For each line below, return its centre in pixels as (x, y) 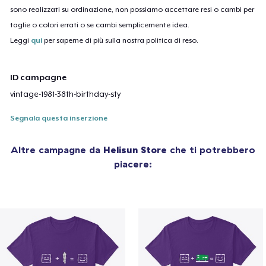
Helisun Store (135, 150)
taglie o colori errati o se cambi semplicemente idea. (100, 25)
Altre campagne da (57, 150)
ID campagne (39, 77)
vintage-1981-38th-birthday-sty (66, 94)
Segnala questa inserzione (59, 118)
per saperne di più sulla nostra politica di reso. (121, 40)
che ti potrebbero (211, 150)
